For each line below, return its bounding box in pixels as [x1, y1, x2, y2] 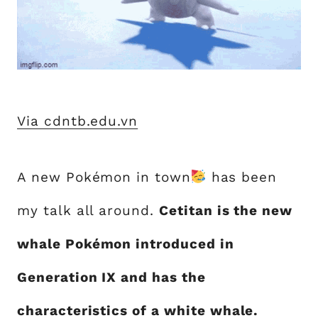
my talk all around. [17, 202, 159, 219]
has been [206, 168, 278, 185]
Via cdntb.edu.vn [17, 112, 138, 129]
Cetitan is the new [159, 202, 293, 219]
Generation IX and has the [17, 268, 206, 285]
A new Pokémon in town [17, 168, 191, 185]
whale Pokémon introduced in [17, 235, 234, 252]
